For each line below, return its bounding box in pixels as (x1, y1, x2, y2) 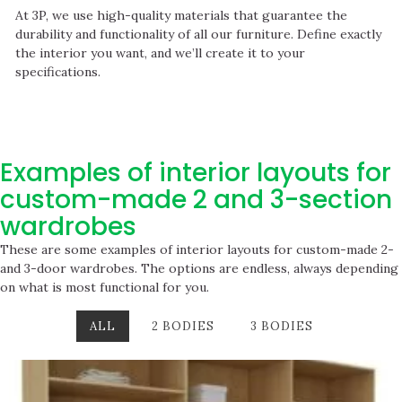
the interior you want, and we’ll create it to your (15, 45, 305, 62)
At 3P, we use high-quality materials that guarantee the (15, 7, 347, 24)
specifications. (15, 64, 100, 81)
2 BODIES (151, 318, 214, 334)
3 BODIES (249, 318, 313, 334)
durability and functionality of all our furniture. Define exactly (15, 26, 381, 43)
